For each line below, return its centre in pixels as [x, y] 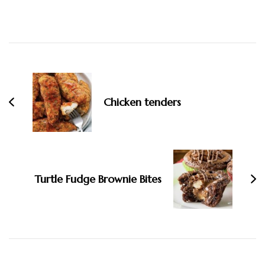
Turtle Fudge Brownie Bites [98, 179]
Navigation [49, 71]
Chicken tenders [142, 102]
